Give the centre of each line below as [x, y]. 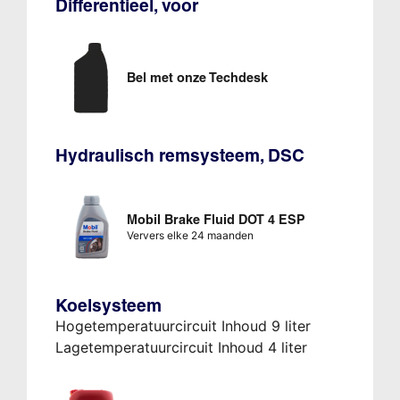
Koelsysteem [108, 306]
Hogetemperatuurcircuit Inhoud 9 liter [183, 326]
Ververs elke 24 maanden [190, 236]
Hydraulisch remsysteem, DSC [179, 156]
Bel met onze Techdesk [197, 78]
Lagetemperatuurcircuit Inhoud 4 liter [181, 348]
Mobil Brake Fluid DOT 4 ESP [216, 220]
